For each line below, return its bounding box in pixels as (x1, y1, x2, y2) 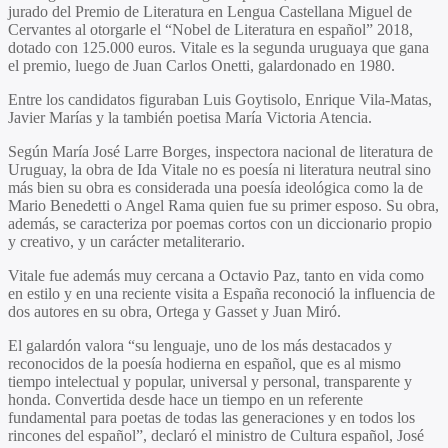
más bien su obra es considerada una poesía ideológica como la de (8, 178, 423, 196)
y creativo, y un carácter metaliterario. (8, 232, 245, 250)
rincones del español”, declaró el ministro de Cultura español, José (8, 426, 424, 444)
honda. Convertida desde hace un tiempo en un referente (8, 390, 363, 408)
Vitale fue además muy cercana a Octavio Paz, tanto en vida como (8, 266, 424, 284)
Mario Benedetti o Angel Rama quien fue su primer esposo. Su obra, (8, 196, 439, 214)
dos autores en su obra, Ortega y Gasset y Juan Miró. (8, 302, 341, 320)
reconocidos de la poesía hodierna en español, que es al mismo (8, 354, 401, 372)
